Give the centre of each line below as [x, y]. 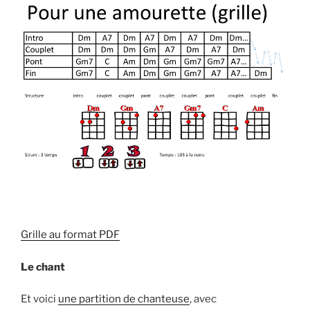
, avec [203, 299]
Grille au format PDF [70, 235]
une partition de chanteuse [124, 299]
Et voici [39, 299]
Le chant [43, 267]
